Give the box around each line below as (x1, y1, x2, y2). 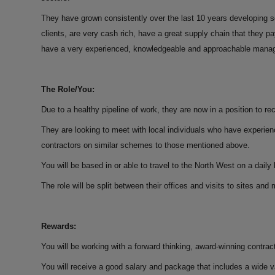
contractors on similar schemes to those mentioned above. (41, 140, 250, 150)
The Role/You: (41, 84, 95, 94)
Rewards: (41, 221, 76, 231)
